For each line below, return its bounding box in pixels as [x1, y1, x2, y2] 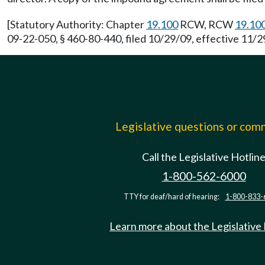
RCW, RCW [178, 18, 235, 31]
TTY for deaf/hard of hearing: [123, 192, 221, 201]
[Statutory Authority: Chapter [7, 18, 146, 31]
